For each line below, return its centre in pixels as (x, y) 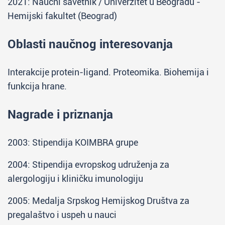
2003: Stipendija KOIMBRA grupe (73, 142)
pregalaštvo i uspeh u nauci (62, 215)
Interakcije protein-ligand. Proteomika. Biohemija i (108, 72)
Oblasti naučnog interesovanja (90, 44)
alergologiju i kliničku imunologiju (75, 179)
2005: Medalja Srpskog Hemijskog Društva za (98, 201)
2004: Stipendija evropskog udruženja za (88, 164)
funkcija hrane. (37, 86)
